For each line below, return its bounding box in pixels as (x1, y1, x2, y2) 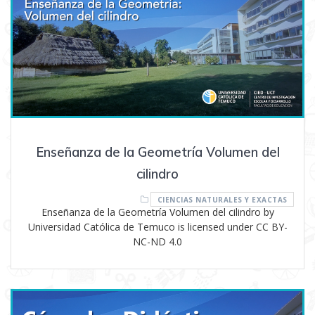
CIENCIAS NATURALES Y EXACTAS (157, 194, 288, 205)
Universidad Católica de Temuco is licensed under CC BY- (27, 219, 288, 233)
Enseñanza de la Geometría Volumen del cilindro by (41, 205, 274, 219)
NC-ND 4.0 (133, 234, 182, 248)
